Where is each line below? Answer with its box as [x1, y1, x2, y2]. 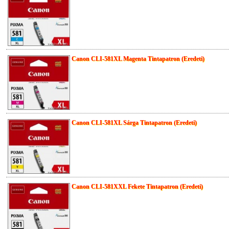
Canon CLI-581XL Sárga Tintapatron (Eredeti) [72, 119, 197, 127]
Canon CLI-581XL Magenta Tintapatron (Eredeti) [72, 55, 204, 63]
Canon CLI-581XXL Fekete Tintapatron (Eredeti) [72, 183, 203, 191]
